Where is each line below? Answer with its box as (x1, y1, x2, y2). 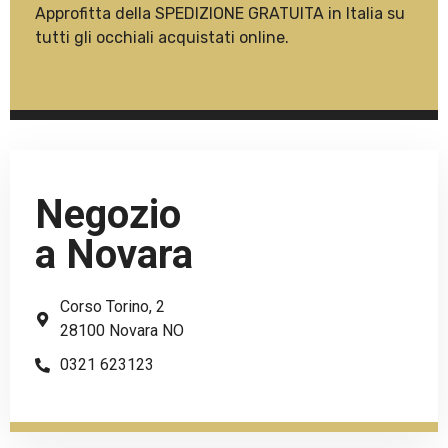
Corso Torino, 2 (60, 297, 165, 317)
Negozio (35, 191, 181, 239)
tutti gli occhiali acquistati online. (35, 28, 289, 48)
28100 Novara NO (60, 321, 184, 341)
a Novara (35, 231, 193, 279)
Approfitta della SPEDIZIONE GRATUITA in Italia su (35, 4, 405, 24)
